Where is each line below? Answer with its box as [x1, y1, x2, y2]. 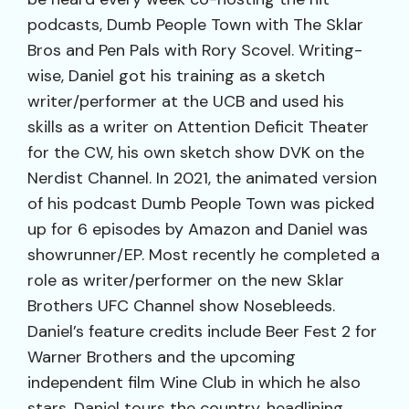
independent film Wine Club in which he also [27, 372, 361, 393]
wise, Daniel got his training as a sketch [27, 65, 325, 87]
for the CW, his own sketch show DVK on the [27, 142, 364, 163]
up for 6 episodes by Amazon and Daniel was [27, 218, 368, 240]
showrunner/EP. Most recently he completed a [27, 244, 380, 266]
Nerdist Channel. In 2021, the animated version [27, 167, 377, 189]
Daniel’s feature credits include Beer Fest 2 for [27, 320, 377, 342]
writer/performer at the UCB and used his [27, 90, 344, 112]
